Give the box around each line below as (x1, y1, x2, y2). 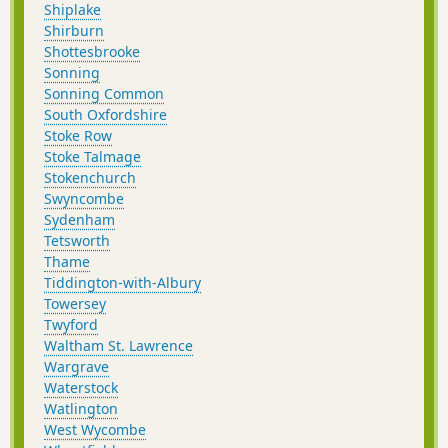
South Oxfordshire (44, 104, 167, 124)
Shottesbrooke (44, 41, 140, 61)
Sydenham (44, 209, 115, 229)
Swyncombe (44, 188, 124, 208)
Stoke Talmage (44, 146, 141, 166)
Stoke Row (44, 125, 112, 145)
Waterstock (44, 377, 118, 397)
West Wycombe (44, 419, 146, 439)
